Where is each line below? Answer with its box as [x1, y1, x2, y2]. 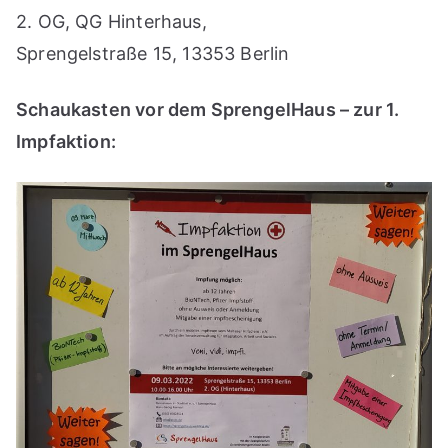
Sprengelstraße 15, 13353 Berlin [16, 43, 290, 65]
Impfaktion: [16, 131, 116, 153]
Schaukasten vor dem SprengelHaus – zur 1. [16, 99, 400, 121]
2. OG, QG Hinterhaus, [16, 11, 207, 33]
